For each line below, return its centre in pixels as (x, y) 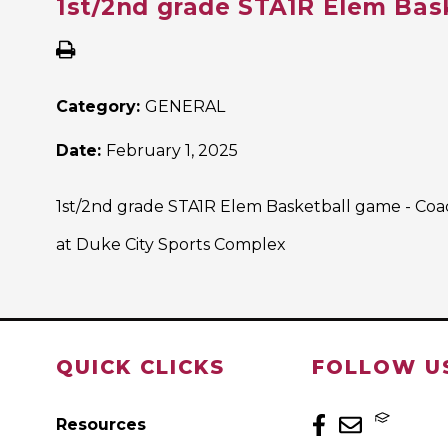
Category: (100, 107)
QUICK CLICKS (140, 367)
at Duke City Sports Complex (171, 245)
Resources (101, 425)
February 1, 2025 (172, 151)
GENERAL (185, 107)
